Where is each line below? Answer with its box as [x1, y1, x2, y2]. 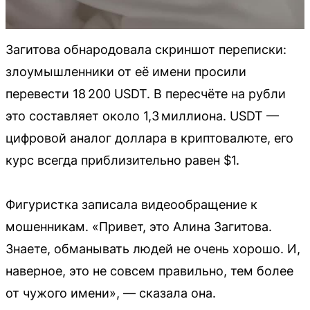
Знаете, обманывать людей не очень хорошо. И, [6, 241, 300, 256]
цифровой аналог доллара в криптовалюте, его [6, 130, 293, 145]
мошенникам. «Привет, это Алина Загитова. [6, 219, 272, 234]
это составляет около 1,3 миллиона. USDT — [6, 108, 279, 123]
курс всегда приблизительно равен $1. [6, 152, 239, 167]
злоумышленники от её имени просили [6, 64, 246, 79]
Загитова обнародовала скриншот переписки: [6, 42, 286, 57]
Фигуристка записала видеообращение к [6, 197, 257, 212]
